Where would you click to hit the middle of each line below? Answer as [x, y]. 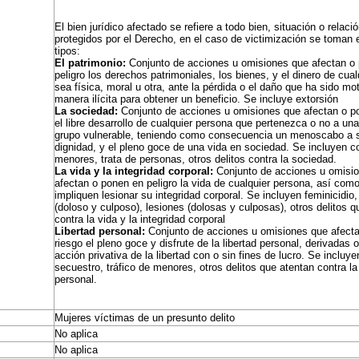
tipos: [68, 51]
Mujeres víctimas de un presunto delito [145, 318]
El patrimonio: [91, 63]
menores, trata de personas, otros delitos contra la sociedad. [196, 159]
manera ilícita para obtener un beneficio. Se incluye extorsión [197, 99]
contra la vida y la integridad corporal [140, 219]
